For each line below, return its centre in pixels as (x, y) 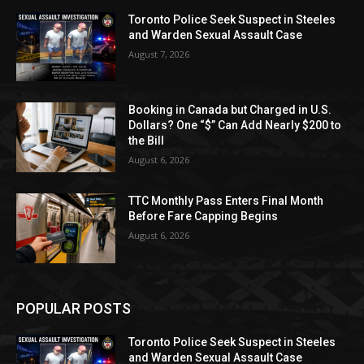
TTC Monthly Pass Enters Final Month (226, 200)
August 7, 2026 (159, 54)
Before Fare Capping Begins (204, 216)
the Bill (147, 141)
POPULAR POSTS (74, 308)
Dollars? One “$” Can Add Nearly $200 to (235, 126)
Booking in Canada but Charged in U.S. (230, 110)
